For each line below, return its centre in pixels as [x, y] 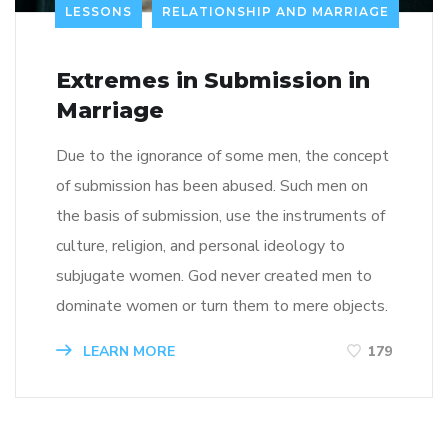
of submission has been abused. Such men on [212, 185]
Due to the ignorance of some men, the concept [222, 155]
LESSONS [98, 11]
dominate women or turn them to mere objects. [222, 305]
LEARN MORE [127, 351]
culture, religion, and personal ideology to [200, 245]
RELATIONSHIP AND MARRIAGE [275, 11]
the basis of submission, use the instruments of [220, 215]
